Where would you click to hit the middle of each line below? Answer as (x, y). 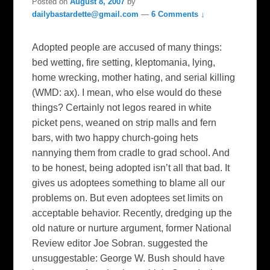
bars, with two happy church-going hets (115, 138)
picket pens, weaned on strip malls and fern (124, 123)
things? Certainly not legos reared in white (122, 108)
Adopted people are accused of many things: (127, 47)
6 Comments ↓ (178, 14)
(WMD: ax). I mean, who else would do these (127, 93)
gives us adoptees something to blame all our (129, 183)
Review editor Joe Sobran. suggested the (120, 243)
